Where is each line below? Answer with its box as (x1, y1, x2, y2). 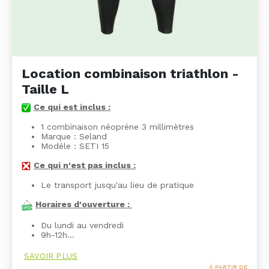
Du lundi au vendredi (41, 220, 127, 230)
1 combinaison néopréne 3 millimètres (41, 122, 194, 131)
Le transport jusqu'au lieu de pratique (41, 180, 194, 190)
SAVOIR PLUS (24, 251, 78, 261)
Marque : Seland (41, 131, 107, 141)
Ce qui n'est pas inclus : (34, 160, 136, 170)
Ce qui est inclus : (34, 102, 110, 112)
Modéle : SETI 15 (41, 141, 109, 151)
